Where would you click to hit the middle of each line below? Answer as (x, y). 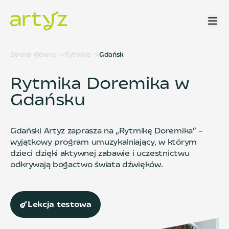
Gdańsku (48, 101)
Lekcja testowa (60, 205)
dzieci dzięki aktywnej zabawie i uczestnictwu (100, 154)
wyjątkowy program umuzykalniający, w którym (104, 143)
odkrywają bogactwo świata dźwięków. (87, 165)
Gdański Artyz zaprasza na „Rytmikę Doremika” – (107, 131)
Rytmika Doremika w (100, 85)
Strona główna (33, 55)
